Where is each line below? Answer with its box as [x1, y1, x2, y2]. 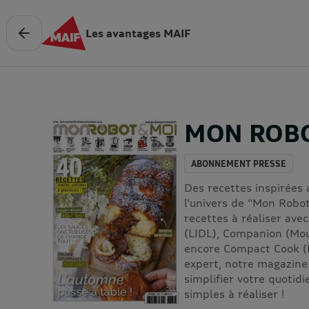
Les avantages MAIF [85, 26, 190, 39]
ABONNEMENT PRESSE [191, 158, 287, 169]
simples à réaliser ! [184, 286, 285, 300]
